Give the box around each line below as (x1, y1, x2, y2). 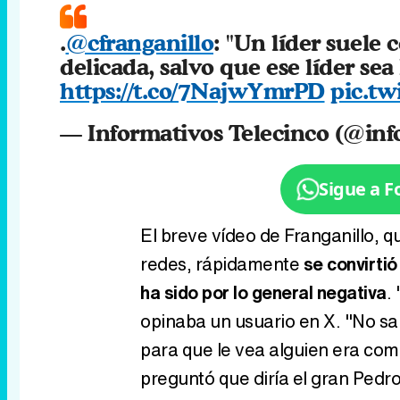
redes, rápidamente (140, 250, 304, 277)
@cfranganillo (65, 28, 213, 56)
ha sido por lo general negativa (140, 279, 387, 305)
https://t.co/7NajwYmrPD (60, 76, 325, 104)
